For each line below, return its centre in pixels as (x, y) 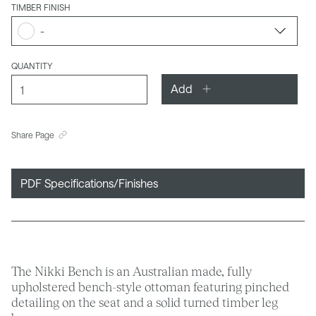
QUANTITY (32, 66)
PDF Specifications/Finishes (89, 183)
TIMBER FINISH (41, 7)
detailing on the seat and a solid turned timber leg (145, 302)
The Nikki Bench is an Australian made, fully (132, 271)
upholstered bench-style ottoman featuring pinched (150, 286)
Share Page (33, 135)
